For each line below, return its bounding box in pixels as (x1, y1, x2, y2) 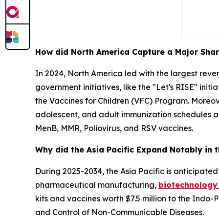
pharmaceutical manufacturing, (35, 180, 158, 190)
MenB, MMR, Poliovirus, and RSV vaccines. (35, 123, 193, 133)
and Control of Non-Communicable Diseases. (35, 207, 204, 218)
